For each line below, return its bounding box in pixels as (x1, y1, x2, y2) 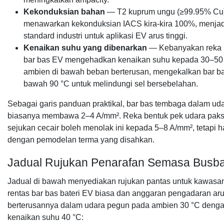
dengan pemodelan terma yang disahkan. (7, 135, 154, 144)
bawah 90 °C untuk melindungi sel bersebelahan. (23, 79, 198, 88)
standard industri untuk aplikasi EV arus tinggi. (23, 31, 187, 40)
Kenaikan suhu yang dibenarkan (23, 43, 147, 52)
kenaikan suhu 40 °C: (7, 213, 83, 221)
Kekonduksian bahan (23, 7, 105, 16)
